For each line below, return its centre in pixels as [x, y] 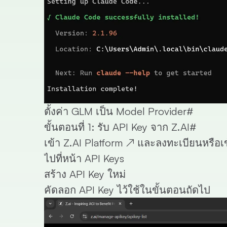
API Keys [104, 159]
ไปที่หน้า [64, 159]
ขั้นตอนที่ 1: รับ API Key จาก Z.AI [117, 127]
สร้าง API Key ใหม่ [85, 174]
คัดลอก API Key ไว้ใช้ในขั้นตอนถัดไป [127, 190]
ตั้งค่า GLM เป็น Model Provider [115, 111]
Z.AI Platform [93, 143]
